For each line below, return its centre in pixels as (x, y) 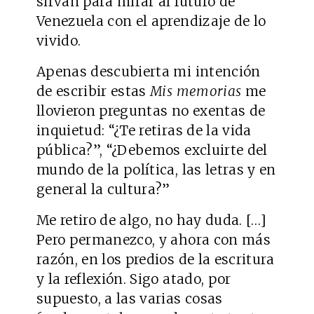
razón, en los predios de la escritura (156, 260)
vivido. (59, 41)
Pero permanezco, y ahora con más (153, 240)
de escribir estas (94, 91)
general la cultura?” (103, 190)
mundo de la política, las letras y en (156, 170)
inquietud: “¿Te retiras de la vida (144, 131)
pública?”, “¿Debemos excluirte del (152, 150)
